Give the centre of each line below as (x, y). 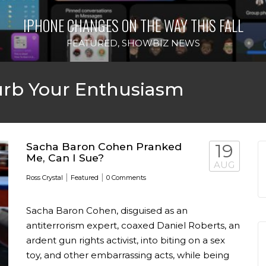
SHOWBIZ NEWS (161, 43)
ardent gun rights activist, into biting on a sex (126, 240)
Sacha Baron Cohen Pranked (104, 146)
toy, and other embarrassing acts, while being (128, 255)
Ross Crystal (45, 178)
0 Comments (126, 178)
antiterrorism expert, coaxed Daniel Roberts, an (133, 225)
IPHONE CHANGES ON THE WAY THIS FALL (133, 25)
